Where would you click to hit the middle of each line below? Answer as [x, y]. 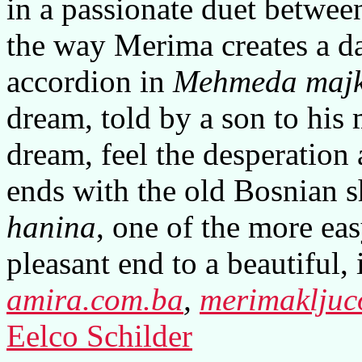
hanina [51, 227]
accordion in [90, 81]
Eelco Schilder [99, 336]
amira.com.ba [95, 299]
